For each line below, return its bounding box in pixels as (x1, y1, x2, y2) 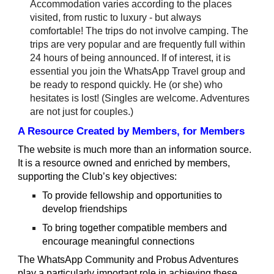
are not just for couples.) (30, 106, 134, 117)
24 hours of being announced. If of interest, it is (30, 53, 231, 63)
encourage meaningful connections (42, 236, 195, 246)
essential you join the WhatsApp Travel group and (30, 66, 246, 76)
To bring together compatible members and (42, 223, 228, 233)
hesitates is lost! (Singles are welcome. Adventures (30, 93, 250, 103)
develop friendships (42, 204, 128, 214)
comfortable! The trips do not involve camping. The (30, 26, 249, 36)
